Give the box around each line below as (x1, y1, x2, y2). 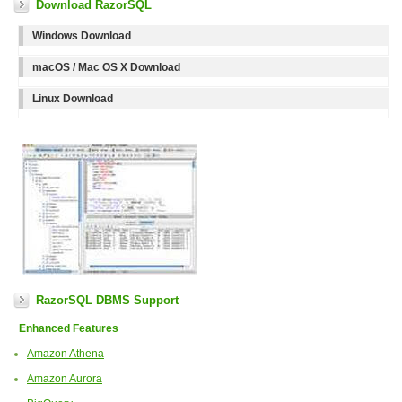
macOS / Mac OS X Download (32, 61, 180, 74)
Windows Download (32, 30, 131, 43)
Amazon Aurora (27, 372, 102, 386)
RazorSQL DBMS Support (36, 293, 179, 308)
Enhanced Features (13, 322, 118, 336)
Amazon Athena (27, 347, 104, 361)
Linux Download (32, 92, 113, 106)
